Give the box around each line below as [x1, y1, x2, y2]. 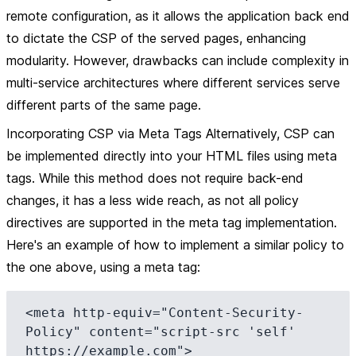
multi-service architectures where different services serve [6, 75, 340, 91]
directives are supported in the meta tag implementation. [6, 215, 337, 230]
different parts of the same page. [6, 97, 201, 113]
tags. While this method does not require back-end [6, 170, 304, 186]
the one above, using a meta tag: [6, 259, 200, 275]
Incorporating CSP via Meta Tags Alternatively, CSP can [6, 126, 335, 141]
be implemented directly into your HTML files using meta [6, 148, 337, 164]
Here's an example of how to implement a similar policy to [6, 237, 344, 253]
